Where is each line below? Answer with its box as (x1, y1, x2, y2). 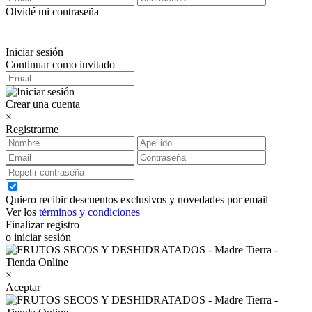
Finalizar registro (6, 218, 79, 231)
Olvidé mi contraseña (6, 5, 99, 17)
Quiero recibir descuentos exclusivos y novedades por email (6, 193, 268, 205)
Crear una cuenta (6, 97, 80, 110)
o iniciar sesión (6, 231, 71, 243)
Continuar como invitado (6, 58, 115, 70)
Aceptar (6, 281, 40, 293)
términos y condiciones (39, 205, 140, 218)
